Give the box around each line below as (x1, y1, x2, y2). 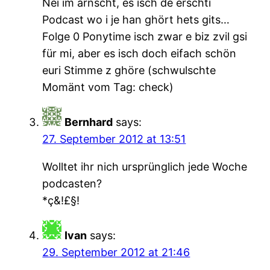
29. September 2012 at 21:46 (42, 245, 190, 259)
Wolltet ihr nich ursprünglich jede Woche (42, 160, 248, 173)
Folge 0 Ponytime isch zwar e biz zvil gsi (42, 30, 248, 43)
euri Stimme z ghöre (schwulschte (42, 63, 216, 77)
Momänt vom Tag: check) (42, 80, 174, 93)
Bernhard (64, 115, 113, 128)
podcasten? (42, 177, 102, 190)
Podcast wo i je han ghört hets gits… (42, 13, 230, 26)
